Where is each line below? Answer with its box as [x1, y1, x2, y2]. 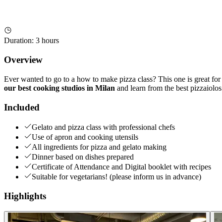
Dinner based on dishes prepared [32, 153, 134, 162]
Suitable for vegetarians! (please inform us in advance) [32, 172, 201, 181]
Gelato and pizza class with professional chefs [32, 123, 175, 132]
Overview [4, 55, 43, 65]
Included [4, 102, 40, 112]
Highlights [4, 191, 46, 202]
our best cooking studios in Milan [4, 83, 117, 92]
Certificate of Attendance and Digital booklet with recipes [32, 163, 211, 171]
